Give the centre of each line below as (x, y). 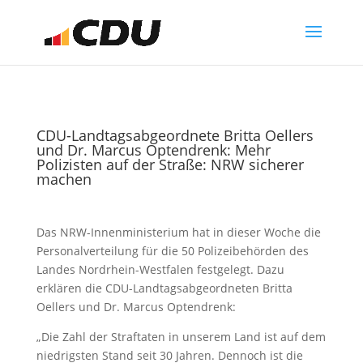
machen (64, 179)
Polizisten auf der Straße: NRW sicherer (170, 164)
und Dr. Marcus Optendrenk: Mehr (153, 150)
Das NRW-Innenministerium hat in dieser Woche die (178, 232)
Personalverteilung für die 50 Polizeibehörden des (172, 251)
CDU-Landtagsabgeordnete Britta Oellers (175, 135)
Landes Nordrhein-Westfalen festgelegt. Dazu (160, 269)
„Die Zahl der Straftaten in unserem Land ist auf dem (181, 337)
